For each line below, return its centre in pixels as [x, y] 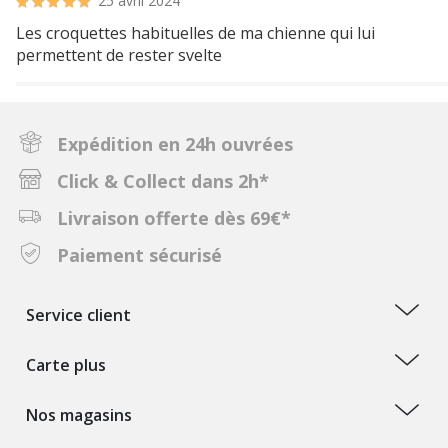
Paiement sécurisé [139, 255]
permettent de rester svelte [119, 55]
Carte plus [66, 365]
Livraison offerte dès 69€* [174, 218]
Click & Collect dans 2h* [163, 181]
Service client [78, 315]
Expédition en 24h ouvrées [175, 144]
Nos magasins [79, 415]
